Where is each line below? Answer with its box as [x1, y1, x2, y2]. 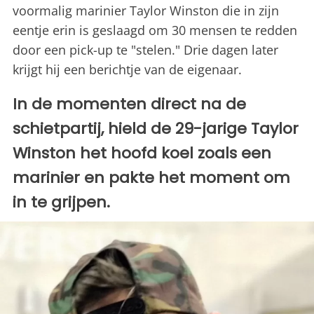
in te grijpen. [13, 191, 110, 214]
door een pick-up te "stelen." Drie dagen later [13, 41, 278, 59]
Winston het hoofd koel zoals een [13, 142, 271, 165]
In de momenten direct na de [13, 93, 246, 116]
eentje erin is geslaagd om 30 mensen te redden [13, 22, 297, 39]
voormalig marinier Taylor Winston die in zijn [13, 2, 279, 20]
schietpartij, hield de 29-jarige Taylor [13, 118, 299, 140]
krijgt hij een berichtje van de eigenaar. [13, 61, 242, 78]
